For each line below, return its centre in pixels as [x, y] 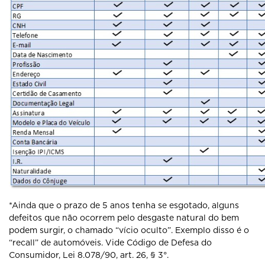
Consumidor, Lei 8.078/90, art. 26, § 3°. [89, 255]
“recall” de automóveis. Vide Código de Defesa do [110, 243]
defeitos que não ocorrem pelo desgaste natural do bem [124, 218]
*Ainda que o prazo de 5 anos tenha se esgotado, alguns [124, 205]
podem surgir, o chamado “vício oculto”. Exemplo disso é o [129, 230]
